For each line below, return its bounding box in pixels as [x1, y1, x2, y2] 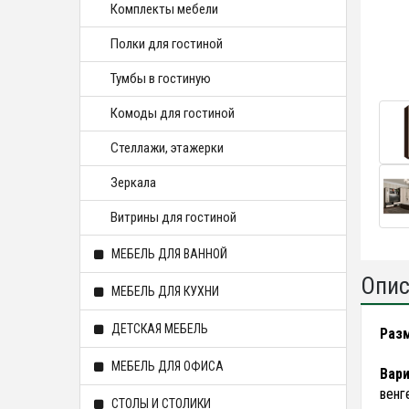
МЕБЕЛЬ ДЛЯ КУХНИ [109, 284, 219, 299]
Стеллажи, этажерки [110, 140, 224, 156]
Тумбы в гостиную [110, 70, 211, 87]
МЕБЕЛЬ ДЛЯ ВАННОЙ [109, 246, 227, 261]
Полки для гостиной [110, 36, 223, 52]
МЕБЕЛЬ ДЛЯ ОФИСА [109, 359, 224, 373]
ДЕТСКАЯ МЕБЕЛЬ [109, 321, 208, 336]
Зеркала [110, 174, 156, 191]
